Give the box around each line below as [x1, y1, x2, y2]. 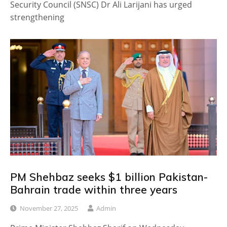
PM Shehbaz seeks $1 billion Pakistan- [10, 170, 208, 183]
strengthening [10, 12, 64, 23]
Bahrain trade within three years [10, 182, 177, 196]
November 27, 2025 [20, 204, 78, 213]
